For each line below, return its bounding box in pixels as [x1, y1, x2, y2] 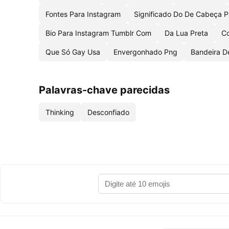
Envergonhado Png [113, 48, 177, 56]
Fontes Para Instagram [45, 10, 121, 18]
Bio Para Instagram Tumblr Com [45, 29, 151, 37]
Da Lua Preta [165, 29, 208, 37]
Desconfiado [87, 108, 129, 117]
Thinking [45, 108, 74, 117]
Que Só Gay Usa [45, 48, 100, 56]
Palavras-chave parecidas [39, 84, 170, 96]
